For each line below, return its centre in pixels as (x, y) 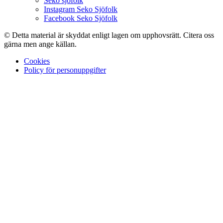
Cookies (37, 61)
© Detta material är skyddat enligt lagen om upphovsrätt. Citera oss (109, 35)
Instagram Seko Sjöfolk (81, 9)
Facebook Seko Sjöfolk (81, 18)
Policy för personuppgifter (65, 70)
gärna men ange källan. (40, 44)
